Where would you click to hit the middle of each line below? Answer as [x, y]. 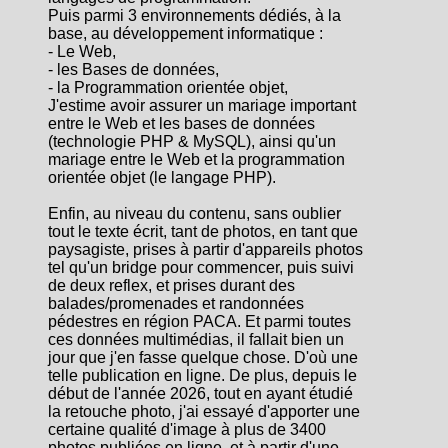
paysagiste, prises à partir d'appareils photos [205, 249]
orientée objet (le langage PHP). [162, 177]
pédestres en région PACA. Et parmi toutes [199, 321]
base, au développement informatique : [185, 33]
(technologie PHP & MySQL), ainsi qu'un [192, 141]
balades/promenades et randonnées [176, 303]
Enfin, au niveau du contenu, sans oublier [194, 213]
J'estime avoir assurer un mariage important [202, 105]
